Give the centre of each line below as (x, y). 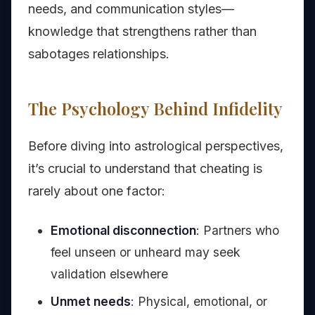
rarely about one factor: (97, 191)
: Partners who (238, 231)
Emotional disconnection (123, 231)
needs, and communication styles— (131, 9)
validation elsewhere (109, 274)
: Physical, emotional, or (199, 302)
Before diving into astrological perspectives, (156, 146)
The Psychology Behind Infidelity (155, 109)
